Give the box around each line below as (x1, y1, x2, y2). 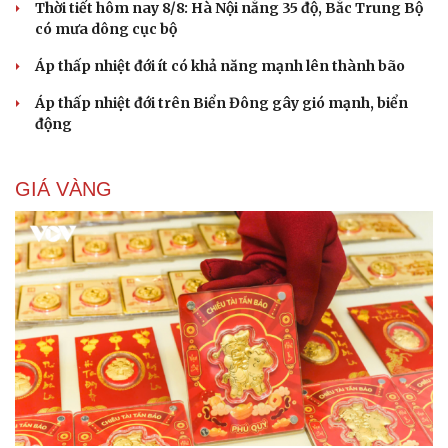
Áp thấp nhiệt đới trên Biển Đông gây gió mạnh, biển (35, 93, 408, 112)
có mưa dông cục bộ (35, 19, 177, 38)
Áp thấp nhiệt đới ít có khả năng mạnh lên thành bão (35, 56, 405, 75)
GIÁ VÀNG (15, 177, 112, 200)
